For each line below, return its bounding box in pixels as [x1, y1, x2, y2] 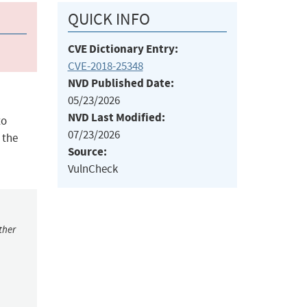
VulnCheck [67, 162, 118, 177]
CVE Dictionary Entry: [67, 41, 178, 58]
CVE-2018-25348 [67, 59, 143, 74]
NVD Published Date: [67, 75, 174, 92]
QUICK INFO [67, 9, 150, 30]
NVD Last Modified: [67, 110, 165, 126]
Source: [67, 144, 107, 160]
